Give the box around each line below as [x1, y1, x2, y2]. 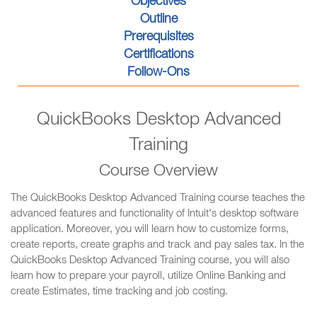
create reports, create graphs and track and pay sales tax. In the [11, 240, 304, 250]
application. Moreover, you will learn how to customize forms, [11, 224, 289, 235]
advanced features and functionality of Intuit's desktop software [11, 209, 299, 219]
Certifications [123, 49, 194, 62]
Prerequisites [123, 31, 194, 44]
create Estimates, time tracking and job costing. [11, 287, 228, 297]
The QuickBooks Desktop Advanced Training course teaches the [11, 193, 305, 204]
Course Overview [99, 164, 218, 180]
